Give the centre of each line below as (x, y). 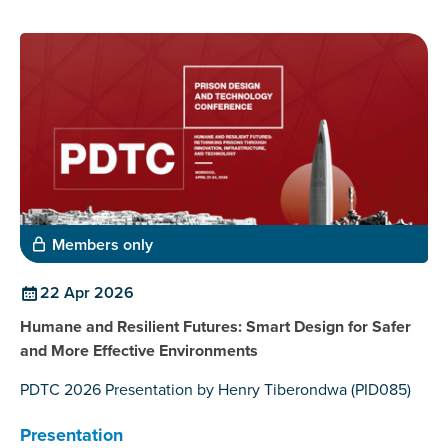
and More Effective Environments (139, 351)
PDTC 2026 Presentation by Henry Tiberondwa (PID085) (215, 390)
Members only (102, 245)
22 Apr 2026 (87, 293)
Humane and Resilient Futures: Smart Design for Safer (215, 327)
